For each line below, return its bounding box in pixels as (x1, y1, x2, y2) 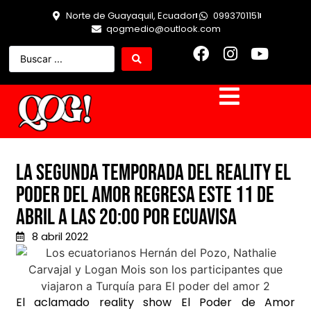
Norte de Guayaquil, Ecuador (66, 9, 196, 22)
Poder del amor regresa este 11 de (16, 182, 274, 210)
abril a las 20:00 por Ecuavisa (16, 204, 237, 232)
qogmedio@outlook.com (106, 22, 221, 35)
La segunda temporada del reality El (16, 160, 291, 187)
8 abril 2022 (31, 229, 88, 244)
